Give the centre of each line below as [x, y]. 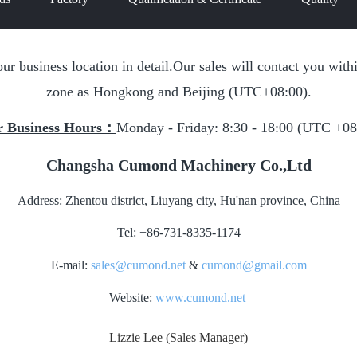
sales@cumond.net [138, 265]
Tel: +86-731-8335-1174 [178, 233]
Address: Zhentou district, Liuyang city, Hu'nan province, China [178, 200]
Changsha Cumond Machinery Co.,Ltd [178, 165]
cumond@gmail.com [254, 265]
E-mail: [71, 265]
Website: [132, 298]
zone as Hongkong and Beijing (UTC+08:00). [178, 92]
